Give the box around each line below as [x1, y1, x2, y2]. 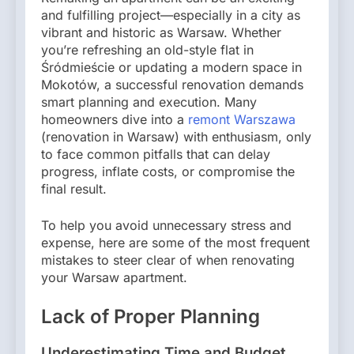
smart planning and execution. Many [41, 93, 257, 110]
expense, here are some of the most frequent [41, 234, 310, 250]
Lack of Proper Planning [41, 304, 260, 328]
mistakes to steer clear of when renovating [41, 251, 295, 268]
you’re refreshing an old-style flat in [41, 41, 254, 58]
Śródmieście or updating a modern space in [41, 58, 302, 75]
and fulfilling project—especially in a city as [41, 6, 300, 23]
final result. [41, 180, 107, 197]
